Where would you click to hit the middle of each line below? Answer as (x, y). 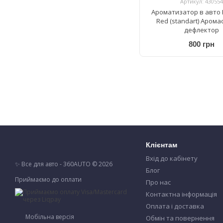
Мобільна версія (49, 217)
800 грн (201, 44)
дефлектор (201, 30)
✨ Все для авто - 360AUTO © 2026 (64, 164)
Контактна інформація (181, 194)
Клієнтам (161, 145)
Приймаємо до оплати (48, 180)
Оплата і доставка (175, 206)
